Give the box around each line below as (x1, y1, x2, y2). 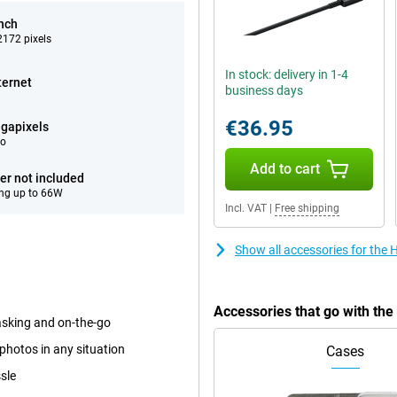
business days (225, 83, 303, 97)
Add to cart (249, 160, 320, 177)
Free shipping (275, 202, 339, 214)
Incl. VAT (225, 202, 267, 214)
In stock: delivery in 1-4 (225, 67, 348, 82)
